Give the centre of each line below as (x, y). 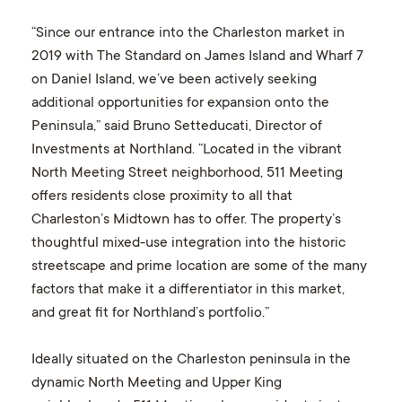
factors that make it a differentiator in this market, (188, 290)
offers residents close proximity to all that (162, 197)
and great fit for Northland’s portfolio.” (150, 313)
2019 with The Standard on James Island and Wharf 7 (197, 57)
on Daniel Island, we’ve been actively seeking (174, 80)
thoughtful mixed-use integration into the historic (188, 243)
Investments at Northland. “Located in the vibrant (186, 150)
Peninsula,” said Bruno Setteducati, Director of (176, 127)
